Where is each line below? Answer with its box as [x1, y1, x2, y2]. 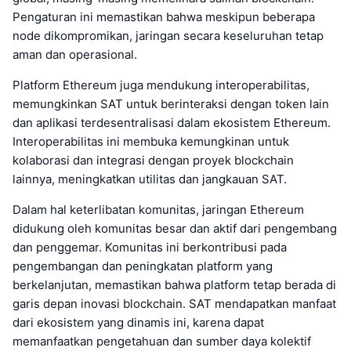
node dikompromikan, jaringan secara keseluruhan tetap [13, 27, 324, 43]
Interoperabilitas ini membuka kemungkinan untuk [13, 133, 289, 149]
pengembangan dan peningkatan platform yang [13, 258, 273, 273]
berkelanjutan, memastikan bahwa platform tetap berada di [13, 277, 336, 292]
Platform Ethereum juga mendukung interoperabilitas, [13, 77, 309, 92]
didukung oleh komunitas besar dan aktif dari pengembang [13, 220, 337, 236]
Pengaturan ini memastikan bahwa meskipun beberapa [13, 9, 315, 24]
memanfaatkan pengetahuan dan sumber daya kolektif [13, 333, 311, 349]
